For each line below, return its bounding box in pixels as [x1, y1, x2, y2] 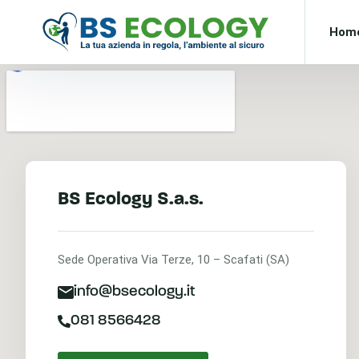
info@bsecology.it [74, 284, 195, 300]
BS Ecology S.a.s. [58, 190, 204, 209]
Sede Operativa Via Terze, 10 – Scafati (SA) [58, 252, 289, 267]
